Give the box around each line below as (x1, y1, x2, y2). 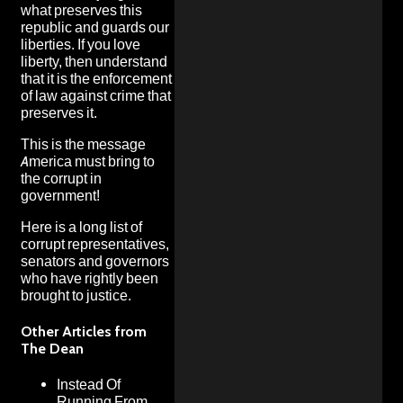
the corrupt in (21, 169, 102, 187)
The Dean (21, 339, 84, 357)
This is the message (21, 135, 146, 153)
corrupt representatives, (21, 235, 169, 253)
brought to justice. (21, 286, 131, 304)
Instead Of (57, 376, 121, 394)
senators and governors (21, 252, 169, 270)
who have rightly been (21, 269, 158, 287)
